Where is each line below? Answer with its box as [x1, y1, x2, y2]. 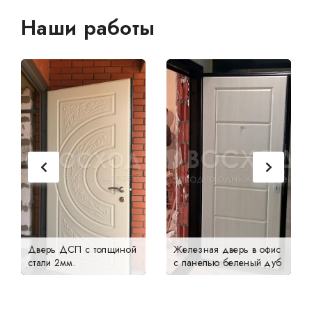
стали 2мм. [28, 255, 75, 270]
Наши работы [21, 12, 155, 42]
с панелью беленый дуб [173, 255, 282, 270]
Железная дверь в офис [173, 242, 281, 256]
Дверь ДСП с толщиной [28, 242, 136, 256]
